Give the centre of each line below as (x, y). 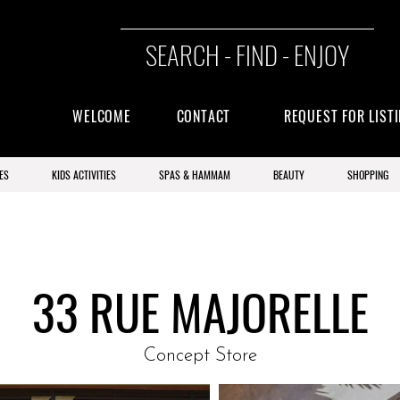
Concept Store (200, 356)
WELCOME (102, 116)
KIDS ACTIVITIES (83, 175)
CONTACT (204, 116)
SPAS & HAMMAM (194, 175)
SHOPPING (367, 175)
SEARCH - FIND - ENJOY (247, 54)
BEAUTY (288, 175)
